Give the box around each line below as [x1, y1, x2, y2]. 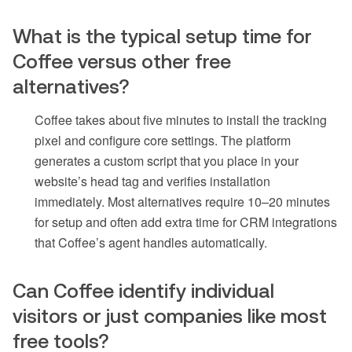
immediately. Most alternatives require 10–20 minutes [35, 192, 330, 211]
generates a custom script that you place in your [35, 151, 299, 170]
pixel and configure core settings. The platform [35, 130, 291, 149]
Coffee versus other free [13, 49, 231, 72]
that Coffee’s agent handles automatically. [35, 233, 267, 251]
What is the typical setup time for [13, 24, 312, 47]
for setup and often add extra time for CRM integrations [35, 212, 337, 231]
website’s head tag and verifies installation [35, 171, 270, 190]
